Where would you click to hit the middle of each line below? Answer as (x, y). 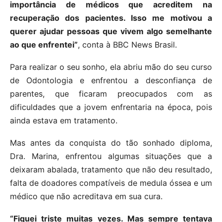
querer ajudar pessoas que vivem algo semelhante (111, 31)
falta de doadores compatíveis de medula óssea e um (111, 183)
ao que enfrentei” (44, 44)
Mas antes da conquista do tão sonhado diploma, (111, 142)
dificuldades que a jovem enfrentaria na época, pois (111, 107)
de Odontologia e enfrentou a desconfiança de (111, 80)
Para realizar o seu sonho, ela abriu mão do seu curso (111, 67)
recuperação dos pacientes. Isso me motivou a (111, 18)
